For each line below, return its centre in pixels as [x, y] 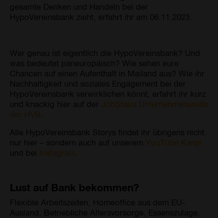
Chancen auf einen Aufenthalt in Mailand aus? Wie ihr [107, 73]
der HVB [25, 114]
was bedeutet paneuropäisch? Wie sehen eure [94, 63]
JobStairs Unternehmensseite [155, 103]
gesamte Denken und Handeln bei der [79, 6]
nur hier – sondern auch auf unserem [78, 142]
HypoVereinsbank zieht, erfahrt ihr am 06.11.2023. [101, 16]
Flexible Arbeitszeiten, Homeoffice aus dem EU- [98, 202]
